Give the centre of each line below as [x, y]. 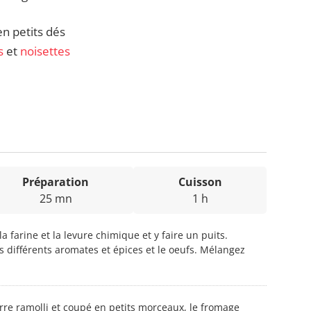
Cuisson [200, 182]
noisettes [45, 51]
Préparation [56, 182]
